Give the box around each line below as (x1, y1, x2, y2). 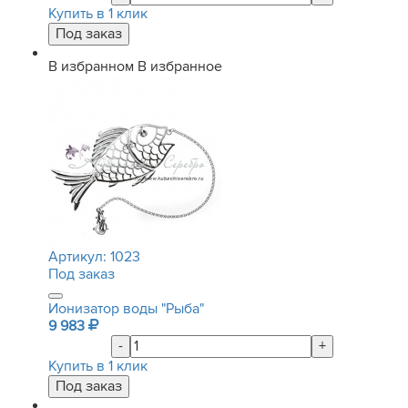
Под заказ (48, 265, 115, 283)
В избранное (138, 57, 222, 76)
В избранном (48, 57, 134, 76)
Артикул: (48, 248, 110, 266)
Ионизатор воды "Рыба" (48, 300, 204, 318)
